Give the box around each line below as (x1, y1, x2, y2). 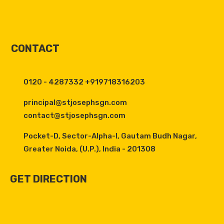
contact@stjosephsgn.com (23, 111, 125, 120)
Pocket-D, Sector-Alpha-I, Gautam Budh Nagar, (23, 131, 197, 140)
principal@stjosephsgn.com (23, 98, 127, 107)
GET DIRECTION (10, 173, 87, 185)
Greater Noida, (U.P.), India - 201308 (23, 144, 155, 153)
